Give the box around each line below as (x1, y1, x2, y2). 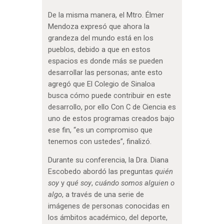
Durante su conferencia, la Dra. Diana (47, 155, 168, 165)
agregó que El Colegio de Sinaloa (47, 79, 155, 88)
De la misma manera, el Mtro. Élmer (47, 10, 164, 19)
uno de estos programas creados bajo (47, 113, 174, 123)
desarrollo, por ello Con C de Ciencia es (47, 102, 176, 111)
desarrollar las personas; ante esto (47, 67, 162, 77)
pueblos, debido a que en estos (47, 44, 150, 54)
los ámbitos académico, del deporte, (47, 213, 167, 222)
